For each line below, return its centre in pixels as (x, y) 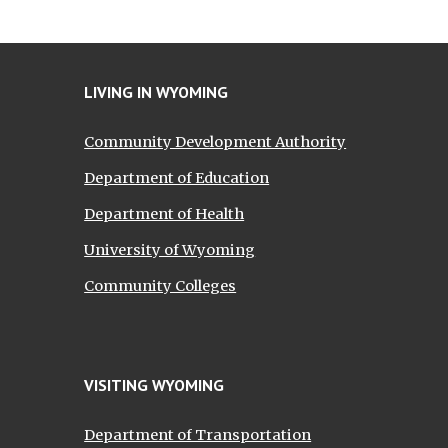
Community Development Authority (215, 142)
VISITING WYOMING (154, 385)
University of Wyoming (170, 250)
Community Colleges (160, 286)
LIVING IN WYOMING (156, 92)
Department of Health (164, 214)
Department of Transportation (198, 435)
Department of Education (177, 178)
